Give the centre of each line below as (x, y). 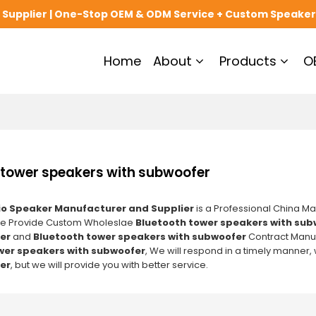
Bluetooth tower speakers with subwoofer (139, 236)
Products (248, 61)
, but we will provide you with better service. (109, 265)
